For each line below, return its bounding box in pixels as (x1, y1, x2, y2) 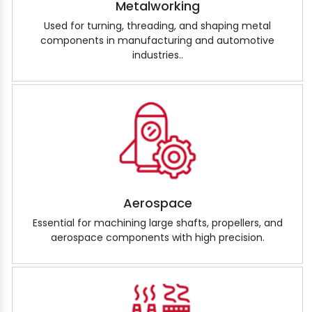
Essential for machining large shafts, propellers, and (32, 216, 283, 231)
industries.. (132, 48, 183, 63)
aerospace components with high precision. (50, 231, 265, 245)
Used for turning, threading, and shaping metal (44, 19, 271, 33)
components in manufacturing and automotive (40, 33, 274, 48)
